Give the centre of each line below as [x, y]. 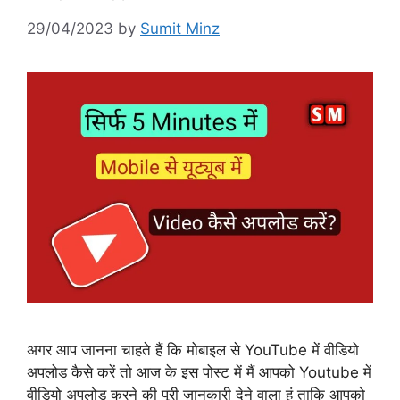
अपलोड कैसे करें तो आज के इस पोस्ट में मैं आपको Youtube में [199, 373]
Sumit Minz [180, 28]
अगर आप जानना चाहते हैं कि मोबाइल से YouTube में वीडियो [193, 350]
